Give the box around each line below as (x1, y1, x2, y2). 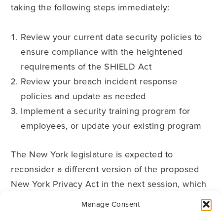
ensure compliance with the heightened (21, 45, 183, 58)
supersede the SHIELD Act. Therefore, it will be (11, 207, 204, 220)
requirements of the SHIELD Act (21, 60, 152, 73)
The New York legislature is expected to (11, 148, 173, 161)
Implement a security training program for (21, 105, 190, 117)
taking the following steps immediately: (11, 1, 170, 14)
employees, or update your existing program (21, 119, 202, 132)
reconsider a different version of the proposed (11, 163, 199, 176)
